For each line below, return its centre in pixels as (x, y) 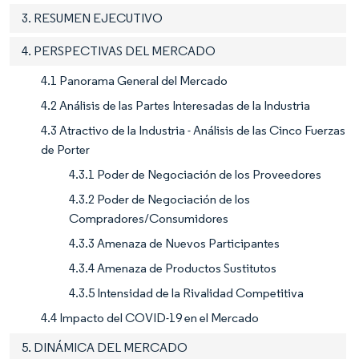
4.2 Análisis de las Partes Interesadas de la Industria (175, 105)
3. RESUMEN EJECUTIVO (92, 18)
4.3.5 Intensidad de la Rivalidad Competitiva (186, 292)
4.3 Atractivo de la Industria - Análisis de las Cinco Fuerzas (193, 130)
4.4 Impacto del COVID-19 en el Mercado (150, 317)
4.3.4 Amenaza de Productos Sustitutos (173, 268)
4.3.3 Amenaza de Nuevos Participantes (174, 243)
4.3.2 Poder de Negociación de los (159, 199)
